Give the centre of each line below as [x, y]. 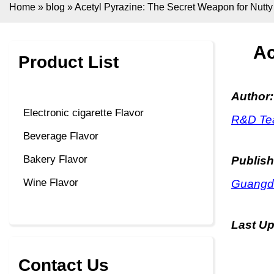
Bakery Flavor [55, 160]
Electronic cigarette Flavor [83, 113]
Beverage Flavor [61, 136]
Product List [68, 62]
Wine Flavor [51, 183]
